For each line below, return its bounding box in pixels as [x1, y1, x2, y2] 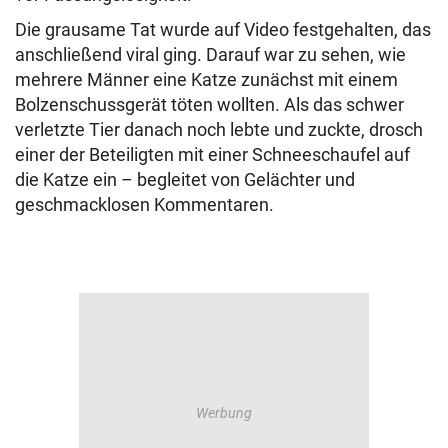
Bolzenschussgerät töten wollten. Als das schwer [15, 94, 404, 116]
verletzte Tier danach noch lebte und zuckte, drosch [15, 119, 423, 141]
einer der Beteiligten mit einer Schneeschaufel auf [15, 144, 410, 166]
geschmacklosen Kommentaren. [15, 194, 274, 216]
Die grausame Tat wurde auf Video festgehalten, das [15, 19, 431, 41]
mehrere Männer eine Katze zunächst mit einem [15, 69, 398, 91]
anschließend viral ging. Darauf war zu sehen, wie [15, 44, 406, 66]
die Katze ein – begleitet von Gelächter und [15, 169, 355, 191]
